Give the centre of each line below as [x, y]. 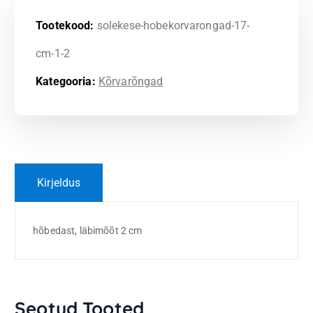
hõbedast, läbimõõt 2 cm [88, 230]
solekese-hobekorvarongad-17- [173, 26]
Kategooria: [67, 82]
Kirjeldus [59, 182]
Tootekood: [66, 26]
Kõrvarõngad [131, 82]
